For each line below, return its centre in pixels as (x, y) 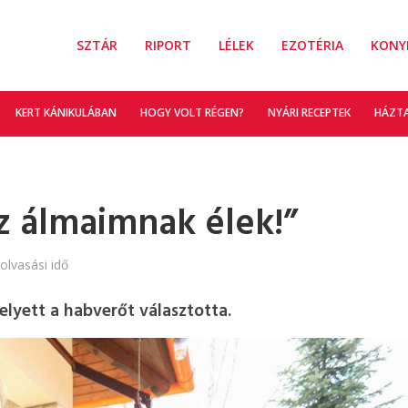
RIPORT (168, 45)
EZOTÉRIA (312, 45)
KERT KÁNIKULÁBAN (66, 112)
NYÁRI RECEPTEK (309, 112)
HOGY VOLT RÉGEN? (192, 112)
